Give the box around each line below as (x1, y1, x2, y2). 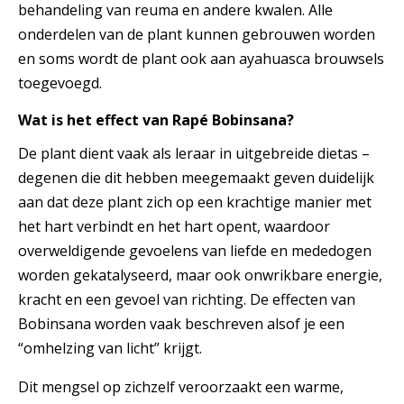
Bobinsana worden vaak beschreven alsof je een (18, 314, 344, 335)
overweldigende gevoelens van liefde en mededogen (18, 241, 372, 262)
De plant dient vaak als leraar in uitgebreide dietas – (18, 143, 370, 164)
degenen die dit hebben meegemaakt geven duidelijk (18, 168, 374, 188)
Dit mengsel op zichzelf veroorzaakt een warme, (18, 377, 344, 398)
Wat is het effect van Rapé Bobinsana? (18, 109, 294, 130)
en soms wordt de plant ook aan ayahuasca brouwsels (18, 48, 384, 69)
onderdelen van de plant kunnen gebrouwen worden (18, 23, 375, 44)
